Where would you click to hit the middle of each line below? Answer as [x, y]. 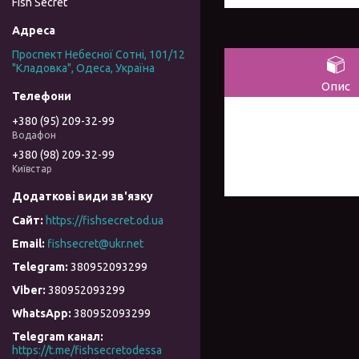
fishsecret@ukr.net [95, 244]
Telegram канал [56, 337]
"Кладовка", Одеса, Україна [83, 69]
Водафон [34, 135]
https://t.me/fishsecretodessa [87, 351]
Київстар [32, 168]
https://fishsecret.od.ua [105, 221]
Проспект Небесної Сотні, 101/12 [99, 55]
